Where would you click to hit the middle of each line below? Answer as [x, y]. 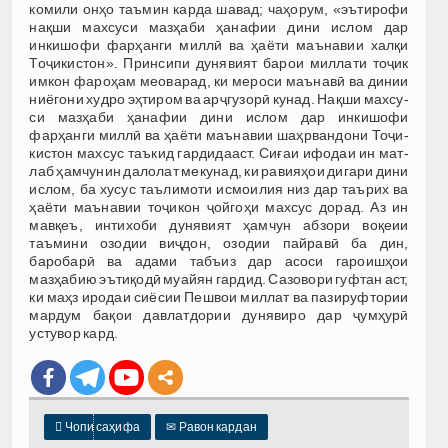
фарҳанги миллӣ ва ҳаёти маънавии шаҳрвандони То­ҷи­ [219, 134]
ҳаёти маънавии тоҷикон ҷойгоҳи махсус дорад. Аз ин [219, 206]
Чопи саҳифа [101, 426]
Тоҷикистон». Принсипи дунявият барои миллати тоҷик [219, 62]
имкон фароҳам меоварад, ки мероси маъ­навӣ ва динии [219, 80]
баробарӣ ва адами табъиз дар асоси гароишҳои [219, 260]
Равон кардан [216, 426]
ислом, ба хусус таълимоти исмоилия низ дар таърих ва [219, 188]
